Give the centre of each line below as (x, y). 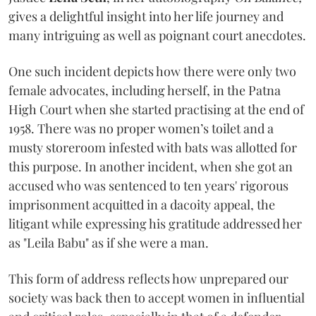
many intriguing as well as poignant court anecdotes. (157, 35)
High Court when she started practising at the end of (156, 109)
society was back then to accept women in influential (157, 297)
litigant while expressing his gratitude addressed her (155, 223)
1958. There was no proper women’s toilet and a (141, 128)
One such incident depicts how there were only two (152, 71)
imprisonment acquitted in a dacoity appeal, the (142, 204)
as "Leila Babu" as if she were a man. (109, 242)
